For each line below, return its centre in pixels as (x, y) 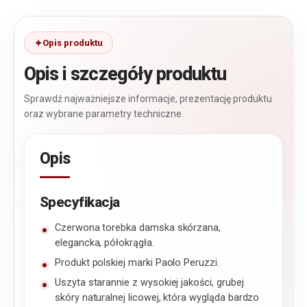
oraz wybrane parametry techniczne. (104, 114)
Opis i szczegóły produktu (125, 74)
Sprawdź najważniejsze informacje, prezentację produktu (148, 99)
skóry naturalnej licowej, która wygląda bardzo (157, 298)
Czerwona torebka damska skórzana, (138, 228)
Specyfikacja (80, 202)
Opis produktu (73, 43)
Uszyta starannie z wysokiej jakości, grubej (149, 283)
